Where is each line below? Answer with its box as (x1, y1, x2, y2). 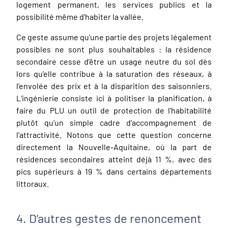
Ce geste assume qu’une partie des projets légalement (16, 32, 212, 42)
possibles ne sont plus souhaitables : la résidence (16, 44, 212, 54)
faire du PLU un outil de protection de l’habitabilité (16, 105, 212, 115)
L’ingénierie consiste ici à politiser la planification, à (16, 93, 212, 103)
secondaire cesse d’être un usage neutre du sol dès (16, 56, 212, 66)
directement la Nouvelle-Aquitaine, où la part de (16, 141, 212, 152)
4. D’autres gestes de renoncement (16, 210, 202, 225)
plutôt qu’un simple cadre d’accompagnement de (16, 117, 212, 127)
